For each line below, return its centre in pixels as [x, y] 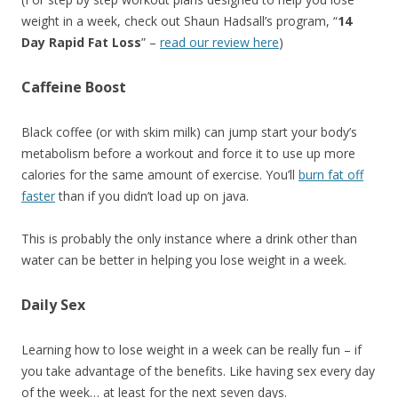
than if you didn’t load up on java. [152, 196]
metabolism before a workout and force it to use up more [188, 154]
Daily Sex [53, 305]
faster [38, 196]
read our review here [219, 43]
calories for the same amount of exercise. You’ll [160, 175]
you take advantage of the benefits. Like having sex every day [198, 371]
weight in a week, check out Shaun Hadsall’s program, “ [179, 21]
